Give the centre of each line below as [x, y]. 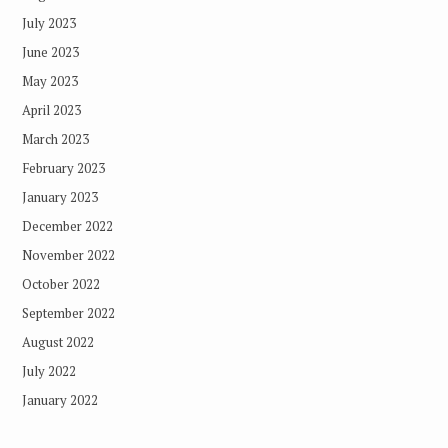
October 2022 [60, 283]
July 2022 [48, 370]
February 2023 [63, 167]
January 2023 [59, 196]
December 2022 [67, 225]
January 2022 [59, 399]
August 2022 [57, 341]
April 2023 [51, 109]
